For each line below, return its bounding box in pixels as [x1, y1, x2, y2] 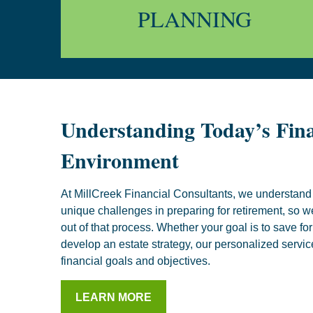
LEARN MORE [75, 291, 152, 303]
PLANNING [137, 3, 252, 34]
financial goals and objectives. [61, 254, 210, 267]
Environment [61, 144, 179, 175]
